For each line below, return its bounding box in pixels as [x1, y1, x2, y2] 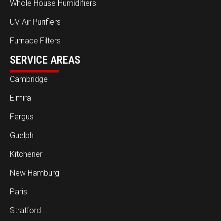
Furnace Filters [10, 36, 61, 45]
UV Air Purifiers [10, 17, 61, 27]
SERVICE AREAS [10, 53, 80, 66]
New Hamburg [10, 168, 59, 178]
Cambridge [10, 74, 48, 84]
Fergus [10, 111, 34, 121]
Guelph [10, 130, 34, 140]
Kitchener [10, 149, 42, 159]
